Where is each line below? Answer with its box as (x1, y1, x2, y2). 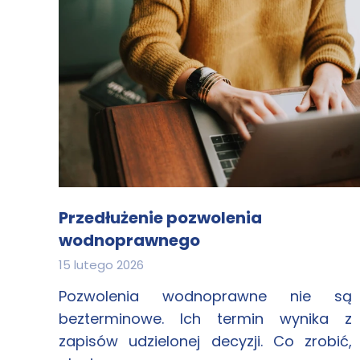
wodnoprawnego (59, 229, 203, 252)
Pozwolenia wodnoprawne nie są (59, 286, 352, 306)
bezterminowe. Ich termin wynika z (59, 309, 352, 329)
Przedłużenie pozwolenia (59, 207, 262, 229)
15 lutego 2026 (59, 256, 144, 273)
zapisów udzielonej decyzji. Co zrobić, (59, 331, 352, 351)
